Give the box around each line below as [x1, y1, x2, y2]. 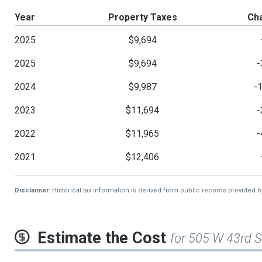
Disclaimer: [15, 187, 50, 195]
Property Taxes [108, 12, 177, 23]
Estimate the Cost [37, 229, 170, 248]
